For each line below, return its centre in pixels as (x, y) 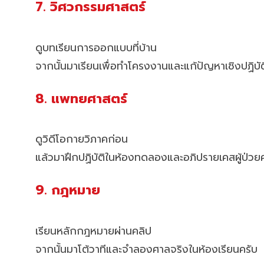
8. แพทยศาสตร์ (81, 98)
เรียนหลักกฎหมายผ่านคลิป (93, 231)
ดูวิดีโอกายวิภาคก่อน (82, 139)
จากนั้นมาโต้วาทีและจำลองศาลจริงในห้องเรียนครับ (146, 249)
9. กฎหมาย (68, 190)
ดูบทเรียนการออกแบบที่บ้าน (96, 47)
